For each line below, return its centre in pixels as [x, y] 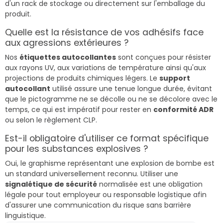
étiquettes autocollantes [68, 57]
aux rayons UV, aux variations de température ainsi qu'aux [106, 67]
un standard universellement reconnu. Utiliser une [92, 173]
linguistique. [25, 215]
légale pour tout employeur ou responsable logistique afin [106, 194]
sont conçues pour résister [164, 57]
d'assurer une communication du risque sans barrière [98, 205]
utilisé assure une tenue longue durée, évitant [131, 88]
